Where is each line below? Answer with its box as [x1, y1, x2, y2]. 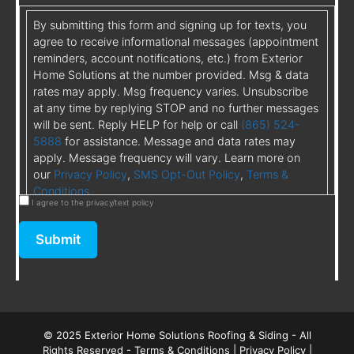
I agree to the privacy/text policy [32, 198, 153, 208]
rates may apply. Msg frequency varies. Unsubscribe [33, 84, 308, 98]
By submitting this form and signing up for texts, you [33, 17, 307, 32]
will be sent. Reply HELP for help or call [33, 117, 241, 131]
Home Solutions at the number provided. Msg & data [33, 67, 309, 81]
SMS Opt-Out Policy [134, 167, 240, 181]
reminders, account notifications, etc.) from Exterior [33, 51, 303, 65]
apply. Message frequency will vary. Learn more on [33, 150, 300, 164]
